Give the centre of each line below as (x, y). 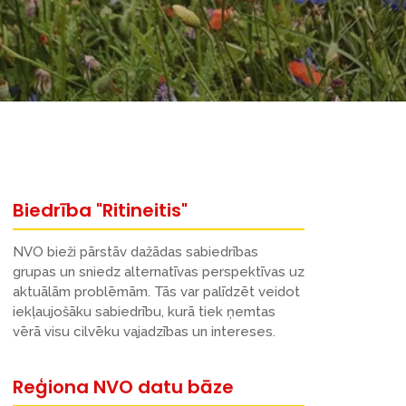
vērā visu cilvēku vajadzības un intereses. (144, 332)
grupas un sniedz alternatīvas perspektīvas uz (159, 272)
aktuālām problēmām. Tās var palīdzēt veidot (156, 292)
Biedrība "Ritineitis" (100, 211)
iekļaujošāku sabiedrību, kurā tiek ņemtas (144, 312)
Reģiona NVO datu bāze (123, 387)
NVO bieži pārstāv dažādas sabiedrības (135, 252)
